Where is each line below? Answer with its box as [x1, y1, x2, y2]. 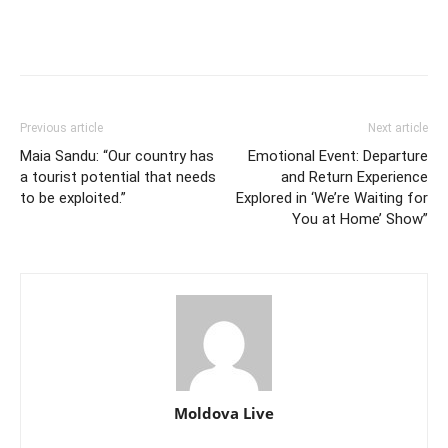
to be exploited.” [20, 188, 126, 207]
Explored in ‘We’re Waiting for [236, 188, 428, 207]
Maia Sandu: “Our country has [20, 146, 214, 165]
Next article [368, 120, 428, 135]
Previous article [20, 120, 103, 135]
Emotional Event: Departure [248, 146, 428, 165]
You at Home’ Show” [292, 209, 428, 228]
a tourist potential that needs [20, 167, 216, 186]
